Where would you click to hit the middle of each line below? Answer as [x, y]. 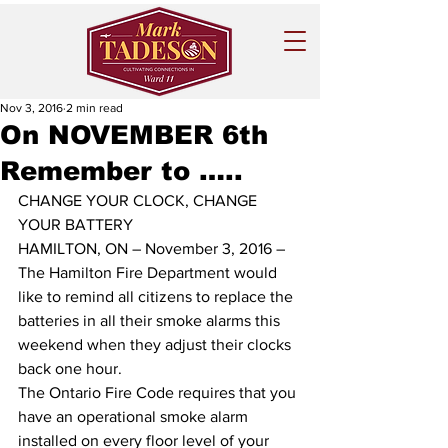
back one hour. [72, 368]
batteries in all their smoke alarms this [151, 320]
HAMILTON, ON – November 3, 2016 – [153, 248]
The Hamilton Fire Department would [149, 272]
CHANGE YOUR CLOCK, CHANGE [139, 200]
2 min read [94, 108]
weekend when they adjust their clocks [156, 344]
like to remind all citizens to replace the [157, 296]
